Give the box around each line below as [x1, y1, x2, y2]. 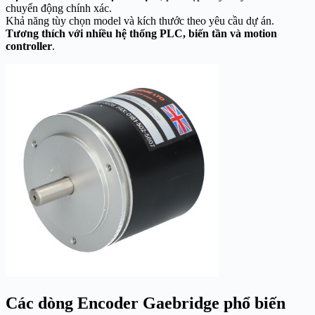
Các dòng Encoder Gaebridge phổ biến [6, 294, 285, 313]
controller [6, 40, 52, 53]
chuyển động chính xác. [6, 2, 115, 15]
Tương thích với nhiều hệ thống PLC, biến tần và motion [6, 27, 277, 40]
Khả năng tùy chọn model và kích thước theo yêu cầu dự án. [6, 15, 277, 27]
